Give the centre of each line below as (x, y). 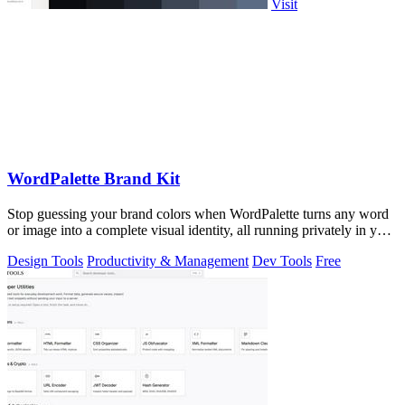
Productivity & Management (168, 260)
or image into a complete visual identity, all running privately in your (202, 230)
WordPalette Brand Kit (94, 179)
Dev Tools (282, 260)
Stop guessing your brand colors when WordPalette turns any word (198, 213)
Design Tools (45, 260)
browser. (32, 246)
